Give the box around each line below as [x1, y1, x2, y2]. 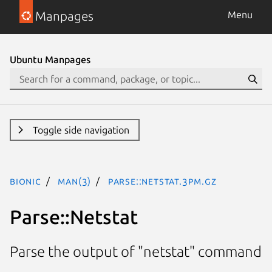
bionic [10, 175, 41, 186]
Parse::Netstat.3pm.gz [107, 175, 217, 186]
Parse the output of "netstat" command [10, 243, 262, 260]
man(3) [58, 175, 92, 186]
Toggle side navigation [32, 124, 129, 135]
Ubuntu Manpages [10, 54, 90, 65]
